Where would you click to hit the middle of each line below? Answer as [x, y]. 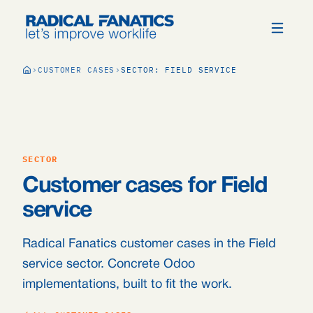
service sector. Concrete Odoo [109, 264]
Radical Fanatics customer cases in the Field [149, 244]
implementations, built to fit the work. [127, 285]
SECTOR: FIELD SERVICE [179, 70]
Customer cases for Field [145, 186]
